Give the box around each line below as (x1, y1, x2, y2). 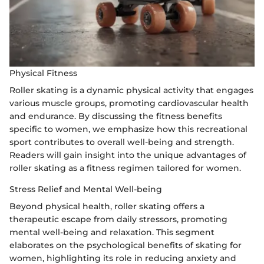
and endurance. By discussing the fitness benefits (9, 110, 222, 121)
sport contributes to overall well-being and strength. (9, 136, 234, 147)
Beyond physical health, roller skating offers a (9, 200, 204, 212)
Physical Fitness (9, 67, 77, 78)
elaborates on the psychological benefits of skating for (9, 239, 242, 250)
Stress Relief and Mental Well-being (9, 183, 162, 194)
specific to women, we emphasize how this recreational (9, 123, 247, 134)
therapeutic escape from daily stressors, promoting (9, 213, 227, 225)
